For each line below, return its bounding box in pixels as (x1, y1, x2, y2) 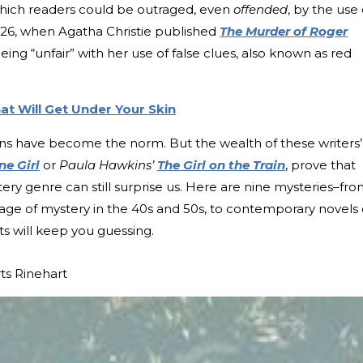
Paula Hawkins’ (59, 156, 154, 173)
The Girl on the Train (157, 156, 285, 173)
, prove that (285, 156, 356, 173)
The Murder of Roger (220, 23, 348, 39)
